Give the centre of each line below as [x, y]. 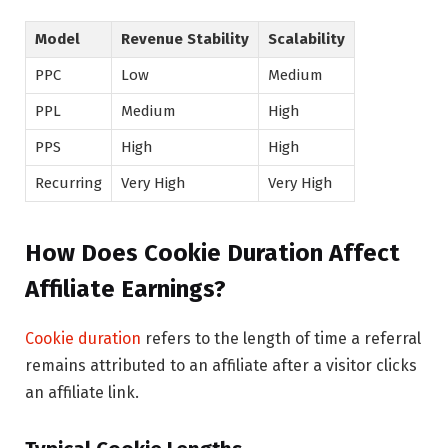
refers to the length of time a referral [281, 339]
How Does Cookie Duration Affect [212, 253]
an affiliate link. [82, 393]
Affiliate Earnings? [125, 289]
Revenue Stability [185, 38]
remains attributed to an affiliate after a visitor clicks [221, 366]
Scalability [306, 38]
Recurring [68, 182]
